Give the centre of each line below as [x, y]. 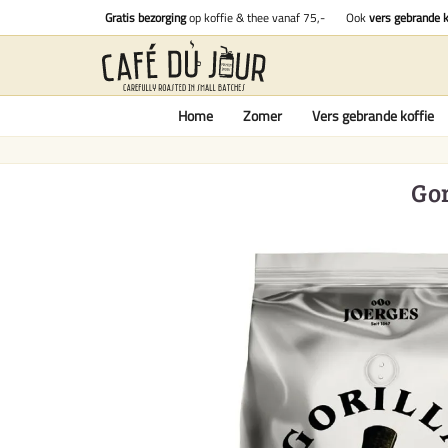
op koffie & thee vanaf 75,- [255, 17]
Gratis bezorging [145, 17]
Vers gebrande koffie [372, 115]
